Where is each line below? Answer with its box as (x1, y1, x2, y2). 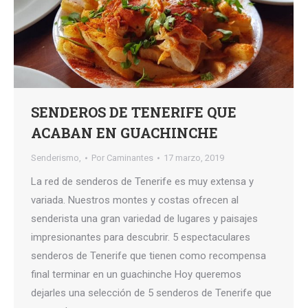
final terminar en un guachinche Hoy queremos (31, 268, 241, 281)
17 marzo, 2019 (164, 153, 224, 164)
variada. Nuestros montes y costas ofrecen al (31, 194, 239, 207)
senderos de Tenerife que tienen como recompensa (31, 250, 266, 263)
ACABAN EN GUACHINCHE (31, 124, 218, 142)
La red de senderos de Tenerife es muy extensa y (31, 175, 254, 188)
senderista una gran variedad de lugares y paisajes (31, 212, 258, 225)
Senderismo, (31, 153, 81, 164)
